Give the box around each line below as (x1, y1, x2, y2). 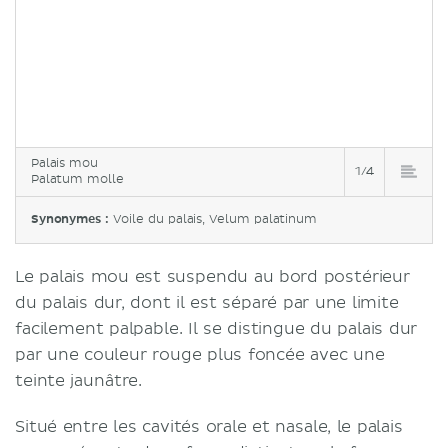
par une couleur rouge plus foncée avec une (15, 345, 385, 365)
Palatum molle (31, 172, 124, 187)
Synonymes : (31, 212, 114, 227)
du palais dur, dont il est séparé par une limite (15, 293, 399, 313)
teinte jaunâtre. (15, 371, 143, 391)
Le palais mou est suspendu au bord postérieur (15, 267, 410, 287)
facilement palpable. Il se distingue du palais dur (15, 319, 418, 339)
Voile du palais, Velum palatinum (113, 212, 317, 227)
